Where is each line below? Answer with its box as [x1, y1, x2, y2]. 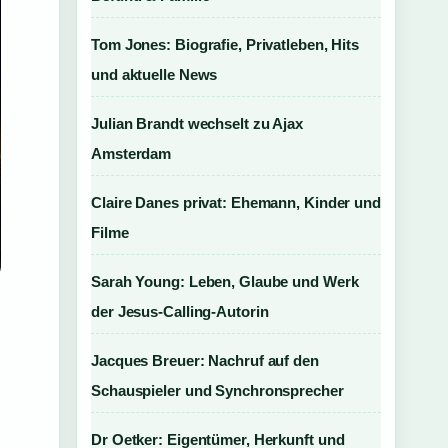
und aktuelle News [91, 66, 218, 83]
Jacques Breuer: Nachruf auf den [91, 352, 319, 369]
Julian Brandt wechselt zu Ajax [91, 115, 303, 132]
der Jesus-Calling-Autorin [91, 303, 269, 320]
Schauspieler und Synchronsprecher [91, 382, 344, 399]
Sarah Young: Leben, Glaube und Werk [91, 273, 359, 290]
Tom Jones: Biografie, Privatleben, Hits [91, 36, 360, 53]
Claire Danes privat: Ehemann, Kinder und [91, 194, 381, 211]
